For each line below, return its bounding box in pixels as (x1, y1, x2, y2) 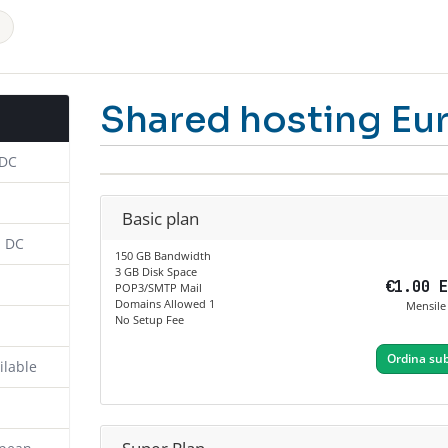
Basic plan (121, 207, 199, 231)
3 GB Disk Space (114, 264, 197, 280)
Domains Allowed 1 (114, 296, 215, 312)
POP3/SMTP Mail (114, 280, 202, 296)
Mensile (405, 298, 446, 314)
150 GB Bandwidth (114, 248, 211, 264)
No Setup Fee (114, 312, 184, 328)
